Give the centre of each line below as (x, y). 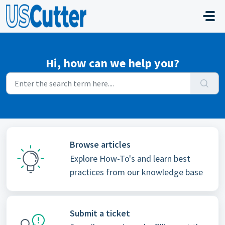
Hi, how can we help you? (113, 63)
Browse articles (100, 144)
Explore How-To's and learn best (130, 158)
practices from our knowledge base (136, 172)
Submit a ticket (100, 213)
